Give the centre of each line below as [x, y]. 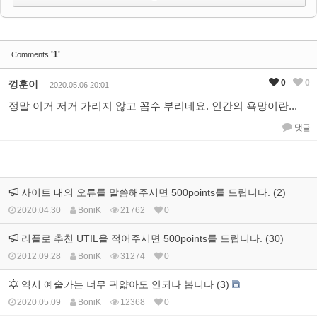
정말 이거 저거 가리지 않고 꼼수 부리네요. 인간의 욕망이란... [153, 105]
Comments [31, 54]
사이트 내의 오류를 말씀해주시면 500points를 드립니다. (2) [152, 192]
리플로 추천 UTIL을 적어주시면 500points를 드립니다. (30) [151, 238]
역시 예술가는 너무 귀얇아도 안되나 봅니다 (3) [125, 284]
